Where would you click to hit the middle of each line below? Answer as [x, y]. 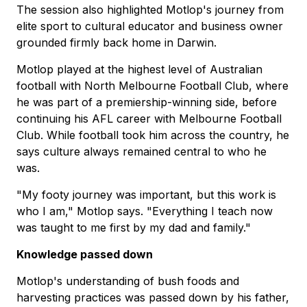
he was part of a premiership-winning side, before [147, 102]
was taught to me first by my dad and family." [134, 228]
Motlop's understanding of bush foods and [128, 281]
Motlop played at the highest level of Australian [139, 70]
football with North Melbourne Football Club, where [152, 86]
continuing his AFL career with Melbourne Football [149, 119]
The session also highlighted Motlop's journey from [150, 10]
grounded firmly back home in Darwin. [116, 43]
